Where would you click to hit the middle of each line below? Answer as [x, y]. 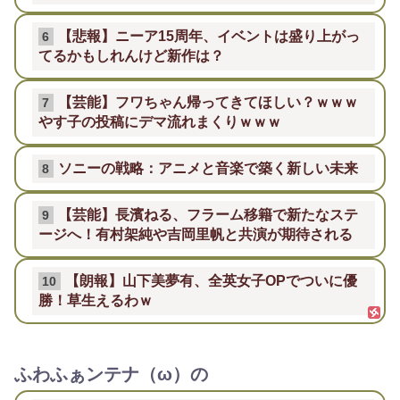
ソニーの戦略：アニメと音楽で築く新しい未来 [208, 168]
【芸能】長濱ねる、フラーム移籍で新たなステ [208, 214]
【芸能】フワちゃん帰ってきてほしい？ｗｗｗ [208, 102]
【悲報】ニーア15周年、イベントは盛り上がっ [208, 36]
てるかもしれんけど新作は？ [131, 55]
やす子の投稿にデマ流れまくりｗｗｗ [160, 121]
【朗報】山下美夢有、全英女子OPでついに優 [211, 280]
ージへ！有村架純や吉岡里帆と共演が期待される [196, 234]
